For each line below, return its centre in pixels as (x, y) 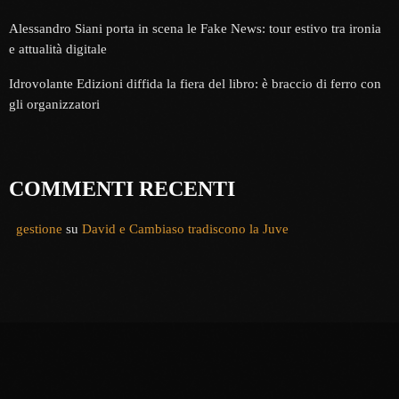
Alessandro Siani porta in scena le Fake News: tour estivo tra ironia (195, 28)
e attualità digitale (58, 49)
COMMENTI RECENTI (122, 188)
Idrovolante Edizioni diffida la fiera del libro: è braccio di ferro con (195, 83)
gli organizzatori (54, 104)
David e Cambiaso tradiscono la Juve (185, 228)
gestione (39, 228)
